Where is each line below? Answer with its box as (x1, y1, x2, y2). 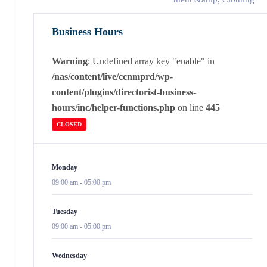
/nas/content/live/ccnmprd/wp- (52, 72, 173, 82)
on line (175, 103, 206, 113)
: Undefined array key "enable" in (88, 56, 215, 66)
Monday (52, 163, 77, 172)
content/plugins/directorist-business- (52, 87, 196, 97)
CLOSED (57, 121, 82, 128)
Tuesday (52, 207, 77, 216)
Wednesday (52, 252, 87, 260)
